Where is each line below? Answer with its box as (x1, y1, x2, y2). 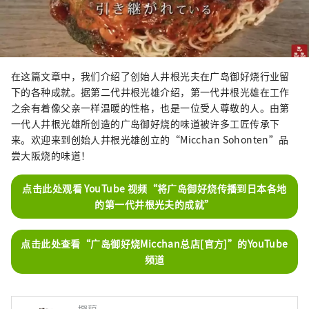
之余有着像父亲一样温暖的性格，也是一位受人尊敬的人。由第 (11, 100, 290, 114)
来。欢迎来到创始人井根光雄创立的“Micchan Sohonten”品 (11, 132, 289, 146)
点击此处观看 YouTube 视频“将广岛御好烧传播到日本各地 (22, 181, 287, 195)
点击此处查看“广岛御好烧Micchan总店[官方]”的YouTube (21, 236, 288, 250)
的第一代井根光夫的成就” (94, 197, 215, 211)
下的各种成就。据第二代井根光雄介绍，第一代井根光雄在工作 (11, 84, 290, 99)
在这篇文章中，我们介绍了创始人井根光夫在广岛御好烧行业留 (11, 68, 290, 83)
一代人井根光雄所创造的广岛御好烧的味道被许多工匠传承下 (11, 116, 280, 130)
